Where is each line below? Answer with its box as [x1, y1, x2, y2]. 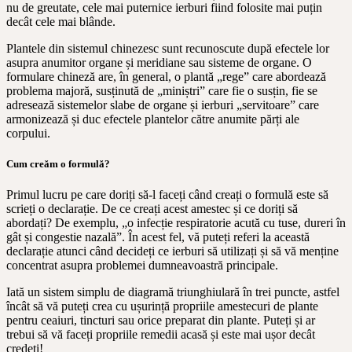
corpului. [6, 126, 50, 140]
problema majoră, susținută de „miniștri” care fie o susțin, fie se [6, 83, 317, 97]
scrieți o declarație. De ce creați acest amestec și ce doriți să [6, 201, 298, 215]
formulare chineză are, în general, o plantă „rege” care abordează [6, 69, 326, 83]
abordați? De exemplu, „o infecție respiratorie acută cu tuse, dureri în [6, 215, 346, 229]
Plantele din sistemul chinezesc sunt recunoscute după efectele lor [6, 41, 329, 55]
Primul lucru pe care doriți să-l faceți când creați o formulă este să [6, 187, 328, 201]
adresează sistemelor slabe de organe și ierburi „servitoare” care [6, 97, 319, 112]
